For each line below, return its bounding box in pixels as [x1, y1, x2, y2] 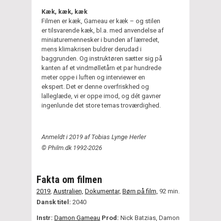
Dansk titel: [37, 198, 73, 206]
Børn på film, [122, 187, 158, 195]
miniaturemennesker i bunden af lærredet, [41, 36, 159, 43]
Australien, [53, 187, 83, 195]
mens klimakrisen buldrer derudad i [41, 45, 142, 53]
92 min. [158, 187, 180, 195]
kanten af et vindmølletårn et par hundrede [41, 64, 161, 72]
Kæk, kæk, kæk [41, 7, 87, 15]
